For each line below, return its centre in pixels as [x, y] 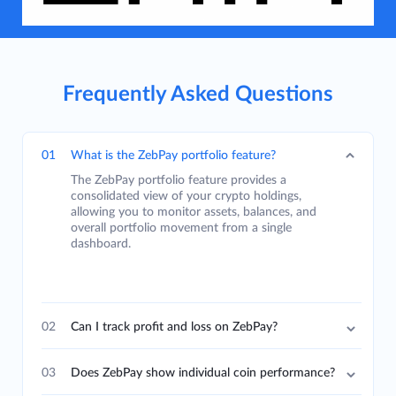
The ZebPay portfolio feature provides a [179, 180]
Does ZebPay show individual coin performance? [203, 373]
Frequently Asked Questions [198, 94]
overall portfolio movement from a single [181, 228]
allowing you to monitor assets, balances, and [194, 212]
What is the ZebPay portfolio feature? [173, 155]
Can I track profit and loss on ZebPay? [174, 327]
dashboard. [101, 244]
